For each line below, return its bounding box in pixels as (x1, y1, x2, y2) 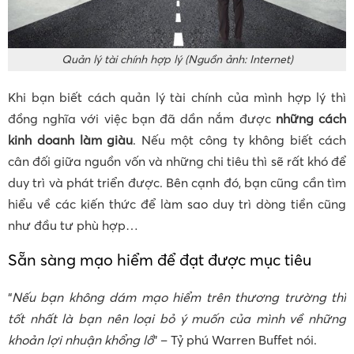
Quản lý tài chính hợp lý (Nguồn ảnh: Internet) (61, 52, 293, 67)
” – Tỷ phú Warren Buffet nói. (153, 332, 317, 348)
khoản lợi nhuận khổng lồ (8, 332, 153, 348)
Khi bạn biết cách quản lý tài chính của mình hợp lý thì (8, 89, 346, 106)
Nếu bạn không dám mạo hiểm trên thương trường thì (12, 289, 346, 306)
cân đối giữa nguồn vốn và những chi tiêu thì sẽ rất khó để (8, 153, 346, 170)
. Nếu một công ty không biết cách (133, 132, 347, 149)
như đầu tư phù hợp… (8, 217, 138, 234)
